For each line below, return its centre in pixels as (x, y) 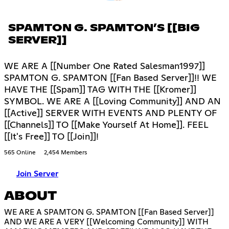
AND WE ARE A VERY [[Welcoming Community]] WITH (106, 222)
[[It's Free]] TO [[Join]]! (51, 137)
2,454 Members (65, 153)
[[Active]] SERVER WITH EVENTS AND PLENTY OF (110, 114)
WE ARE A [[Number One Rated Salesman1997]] (105, 67)
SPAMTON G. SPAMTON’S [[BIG (104, 28)
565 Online (20, 153)
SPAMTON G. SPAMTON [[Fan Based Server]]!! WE (110, 78)
